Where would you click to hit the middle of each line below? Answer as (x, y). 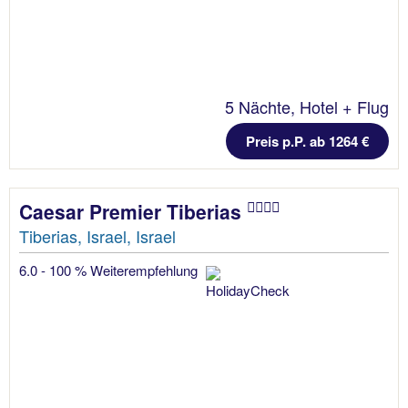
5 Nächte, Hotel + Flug (307, 106)
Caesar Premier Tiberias (133, 211)
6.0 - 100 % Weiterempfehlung (110, 270)
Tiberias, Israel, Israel (97, 235)
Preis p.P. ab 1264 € (307, 141)
